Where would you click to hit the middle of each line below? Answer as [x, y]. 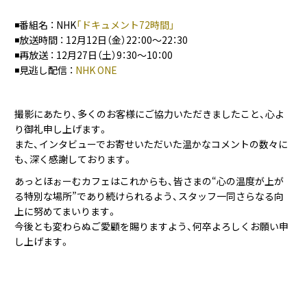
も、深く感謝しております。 [74, 159]
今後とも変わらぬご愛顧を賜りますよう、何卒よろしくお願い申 [151, 226]
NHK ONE [96, 70]
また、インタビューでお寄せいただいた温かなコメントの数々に [151, 144]
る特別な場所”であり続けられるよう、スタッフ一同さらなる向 [149, 196]
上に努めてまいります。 [66, 211]
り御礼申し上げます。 [61, 129]
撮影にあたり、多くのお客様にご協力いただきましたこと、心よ [149, 114]
